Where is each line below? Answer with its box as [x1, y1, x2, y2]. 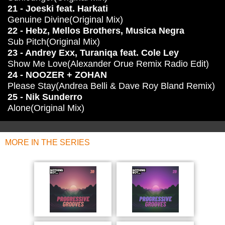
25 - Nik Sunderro [8, 92, 82, 102]
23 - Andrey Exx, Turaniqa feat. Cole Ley [8, 48, 179, 58]
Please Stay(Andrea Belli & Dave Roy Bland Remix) [8, 81, 215, 91]
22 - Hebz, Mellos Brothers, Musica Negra [8, 26, 184, 36]
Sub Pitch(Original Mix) [8, 37, 100, 47]
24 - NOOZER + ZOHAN [8, 70, 107, 80]
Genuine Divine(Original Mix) [8, 15, 123, 25]
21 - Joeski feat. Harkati [8, 4, 108, 14]
